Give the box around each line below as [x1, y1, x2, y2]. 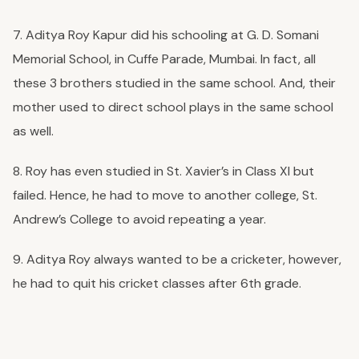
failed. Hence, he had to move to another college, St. [13, 187, 317, 204]
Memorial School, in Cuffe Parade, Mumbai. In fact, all [13, 50, 316, 68]
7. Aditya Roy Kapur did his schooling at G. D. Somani [13, 26, 319, 44]
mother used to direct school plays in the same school [13, 99, 333, 116]
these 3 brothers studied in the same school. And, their [13, 75, 336, 92]
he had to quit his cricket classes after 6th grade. [13, 275, 305, 292]
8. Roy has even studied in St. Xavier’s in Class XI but [13, 163, 314, 180]
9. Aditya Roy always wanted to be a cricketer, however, [13, 251, 341, 268]
